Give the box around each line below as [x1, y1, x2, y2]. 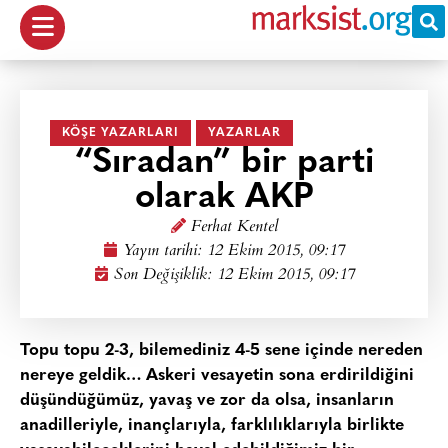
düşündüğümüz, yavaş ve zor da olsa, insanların [20, 392, 394, 409]
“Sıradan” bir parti [74, 146, 374, 181]
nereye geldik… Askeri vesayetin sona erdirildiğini [20, 367, 414, 384]
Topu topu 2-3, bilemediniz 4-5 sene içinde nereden [20, 342, 423, 359]
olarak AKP [134, 181, 314, 216]
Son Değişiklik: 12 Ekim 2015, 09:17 [113, 262, 355, 289]
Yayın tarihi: [123, 238, 207, 265]
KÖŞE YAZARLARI [62, 127, 179, 139]
